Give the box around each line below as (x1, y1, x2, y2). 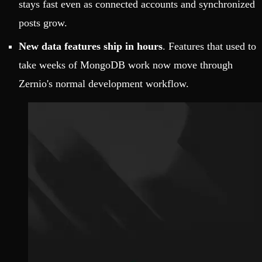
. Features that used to (163, 40, 256, 53)
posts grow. (19, 17, 67, 29)
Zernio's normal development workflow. (19, 78, 189, 90)
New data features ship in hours (19, 40, 163, 53)
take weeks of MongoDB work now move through (19, 59, 233, 71)
